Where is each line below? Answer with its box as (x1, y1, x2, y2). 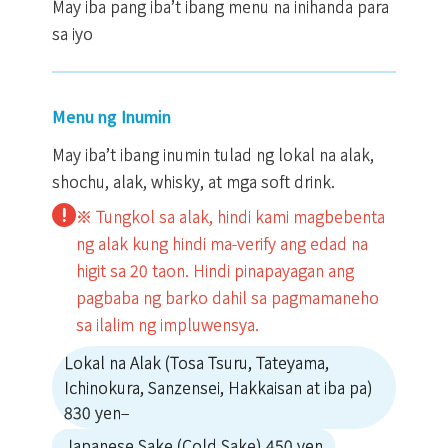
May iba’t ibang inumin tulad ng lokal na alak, (52, 142, 374, 167)
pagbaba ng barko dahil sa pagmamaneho (76, 285, 379, 310)
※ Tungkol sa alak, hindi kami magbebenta (76, 204, 385, 229)
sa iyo (52, 21, 93, 46)
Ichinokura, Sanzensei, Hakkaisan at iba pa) (64, 375, 373, 400)
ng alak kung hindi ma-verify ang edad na (76, 231, 368, 256)
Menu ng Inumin (52, 104, 171, 129)
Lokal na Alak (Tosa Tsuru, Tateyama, (64, 350, 329, 375)
